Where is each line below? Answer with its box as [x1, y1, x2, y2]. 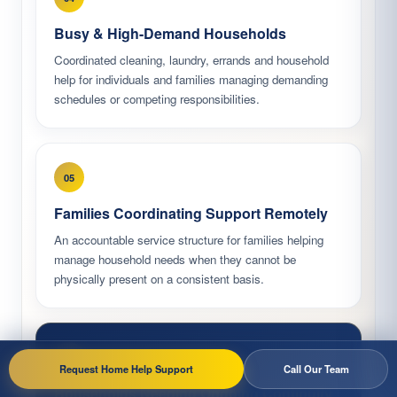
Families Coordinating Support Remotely [54, 203, 328, 224]
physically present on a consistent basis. [54, 270, 264, 288]
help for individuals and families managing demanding [54, 71, 328, 89]
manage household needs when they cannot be [54, 251, 296, 269]
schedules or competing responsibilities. [54, 90, 260, 108]
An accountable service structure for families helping [54, 231, 323, 249]
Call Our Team [283, 362, 349, 376]
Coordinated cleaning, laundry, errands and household [54, 51, 329, 69]
